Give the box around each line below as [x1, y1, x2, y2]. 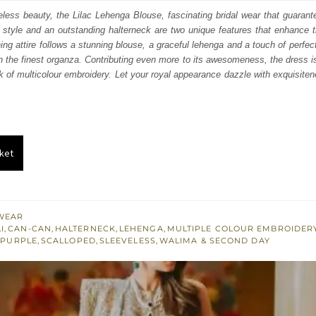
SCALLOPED [40, 236, 96, 246]
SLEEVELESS [99, 236, 156, 246]
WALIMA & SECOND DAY [159, 236, 270, 246]
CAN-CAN [8, 224, 51, 234]
